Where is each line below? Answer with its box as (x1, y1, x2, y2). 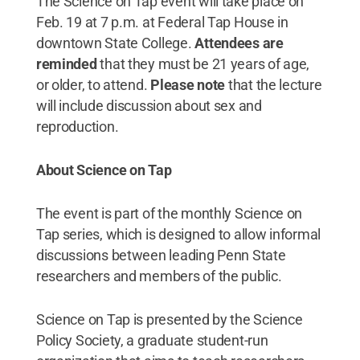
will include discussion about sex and (35, 97, 262, 114)
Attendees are (194, 35, 284, 51)
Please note (150, 76, 226, 93)
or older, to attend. (35, 76, 151, 93)
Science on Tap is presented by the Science (35, 311, 303, 328)
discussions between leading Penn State (35, 247, 286, 264)
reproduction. (35, 118, 119, 135)
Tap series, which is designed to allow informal (35, 226, 321, 243)
